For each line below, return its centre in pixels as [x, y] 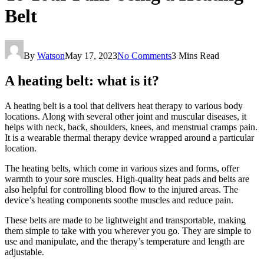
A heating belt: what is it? [82, 80]
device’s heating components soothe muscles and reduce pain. [119, 200]
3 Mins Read [195, 55]
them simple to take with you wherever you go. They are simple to [128, 230]
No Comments [144, 55]
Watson [51, 55]
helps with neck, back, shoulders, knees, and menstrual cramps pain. [131, 127]
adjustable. [24, 252]
